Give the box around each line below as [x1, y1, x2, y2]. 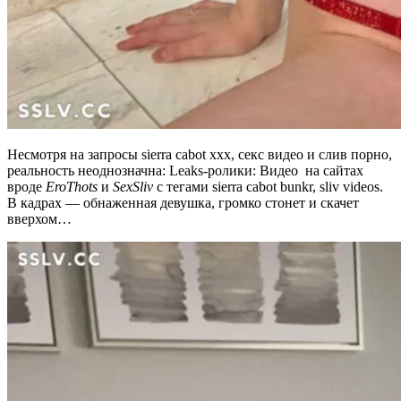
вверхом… [7, 210, 75, 226]
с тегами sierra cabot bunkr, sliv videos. [153, 178, 383, 194]
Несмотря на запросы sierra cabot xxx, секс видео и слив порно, [7, 146, 392, 162]
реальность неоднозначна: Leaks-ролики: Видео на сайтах [7, 162, 363, 178]
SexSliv [113, 178, 153, 194]
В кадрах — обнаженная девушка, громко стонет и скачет [7, 194, 359, 210]
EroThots [46, 178, 98, 194]
